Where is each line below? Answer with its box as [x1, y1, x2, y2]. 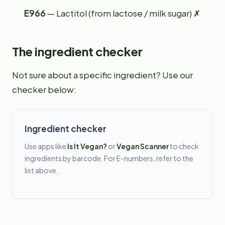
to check [169, 142, 199, 151]
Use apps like [25, 142, 67, 151]
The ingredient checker [12, 44, 143, 59]
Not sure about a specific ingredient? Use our [12, 69, 193, 80]
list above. [25, 166, 58, 175]
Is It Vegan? [67, 142, 107, 151]
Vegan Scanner [117, 142, 169, 151]
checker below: [12, 84, 76, 95]
